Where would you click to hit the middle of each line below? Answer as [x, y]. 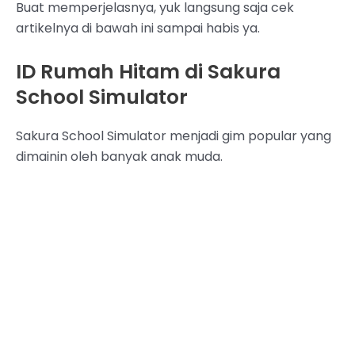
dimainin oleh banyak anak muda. [119, 156]
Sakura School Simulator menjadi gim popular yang [174, 136]
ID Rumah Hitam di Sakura [148, 71]
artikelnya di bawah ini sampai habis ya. [138, 28]
